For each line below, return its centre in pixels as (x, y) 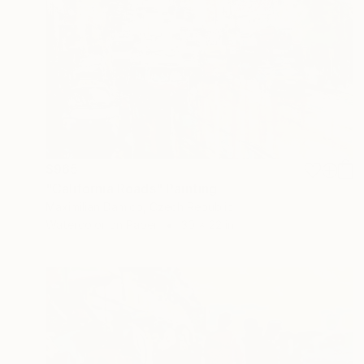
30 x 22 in (208, 224)
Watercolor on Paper (102, 224)
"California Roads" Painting (132, 188)
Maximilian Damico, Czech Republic (139, 206)
